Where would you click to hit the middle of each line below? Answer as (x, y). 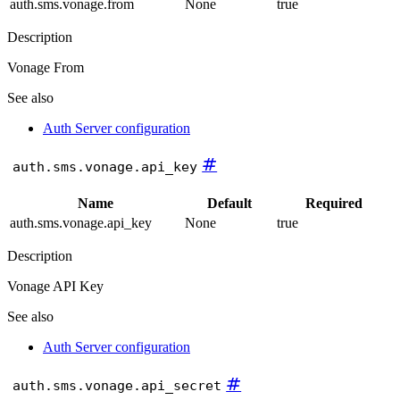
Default (229, 204)
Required (333, 204)
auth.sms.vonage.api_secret (117, 385)
